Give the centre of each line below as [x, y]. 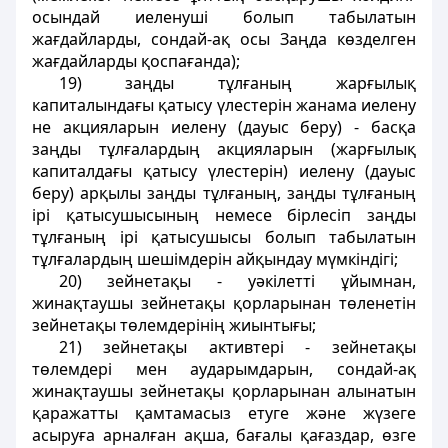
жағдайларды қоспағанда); [136, 61]
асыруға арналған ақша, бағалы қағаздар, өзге [224, 435]
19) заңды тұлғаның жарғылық [237, 83]
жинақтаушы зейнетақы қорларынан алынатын [224, 391]
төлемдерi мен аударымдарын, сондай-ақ [224, 369]
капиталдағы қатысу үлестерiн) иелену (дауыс [224, 171]
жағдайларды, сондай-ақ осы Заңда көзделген [224, 39]
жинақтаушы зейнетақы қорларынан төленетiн [224, 303]
